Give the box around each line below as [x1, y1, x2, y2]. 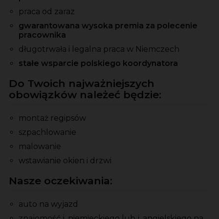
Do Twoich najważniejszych [9, 77, 154, 90]
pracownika [19, 30, 66, 40]
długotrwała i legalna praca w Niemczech [19, 44, 179, 54]
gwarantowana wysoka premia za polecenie [19, 21, 197, 31]
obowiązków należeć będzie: [9, 88, 161, 101]
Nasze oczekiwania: [9, 175, 112, 187]
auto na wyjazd [19, 199, 78, 209]
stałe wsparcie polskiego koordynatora [19, 59, 180, 68]
